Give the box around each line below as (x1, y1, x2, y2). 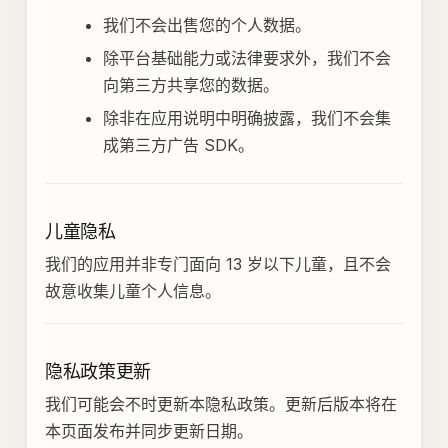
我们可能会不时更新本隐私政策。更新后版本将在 (44, 394, 397, 415)
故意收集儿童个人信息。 (44, 281, 221, 302)
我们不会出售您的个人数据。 (102, 15, 311, 36)
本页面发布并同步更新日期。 (44, 421, 253, 442)
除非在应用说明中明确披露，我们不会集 (102, 108, 391, 129)
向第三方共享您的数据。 (102, 75, 279, 96)
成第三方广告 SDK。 (102, 135, 254, 156)
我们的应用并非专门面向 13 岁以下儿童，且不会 (44, 254, 391, 275)
